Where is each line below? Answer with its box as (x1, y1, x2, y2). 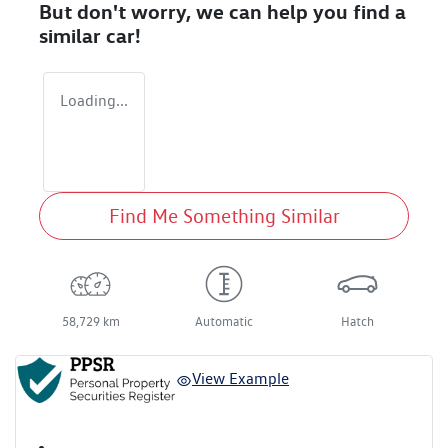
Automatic (194, 314, 253, 330)
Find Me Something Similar (108, 204, 340, 229)
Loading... (60, 91, 128, 111)
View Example (192, 369, 289, 389)
